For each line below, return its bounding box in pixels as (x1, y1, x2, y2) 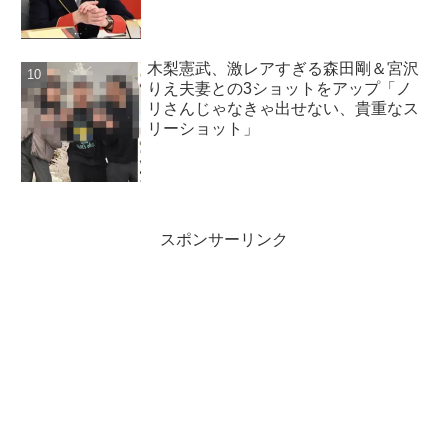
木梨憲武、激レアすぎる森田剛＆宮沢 (147, 60, 420, 78)
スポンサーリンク (160, 231, 288, 249)
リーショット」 (147, 120, 260, 138)
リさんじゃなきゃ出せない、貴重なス (147, 100, 420, 118)
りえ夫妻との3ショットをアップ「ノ (147, 80, 413, 98)
